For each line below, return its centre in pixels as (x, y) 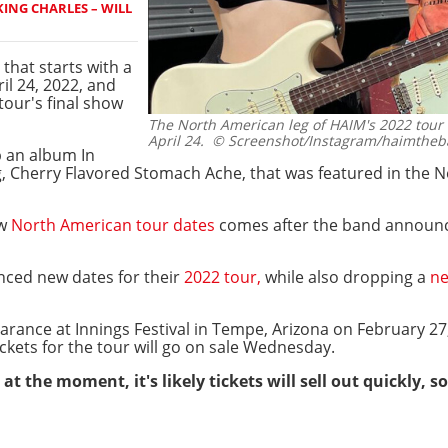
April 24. (176, 141)
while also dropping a (345, 276)
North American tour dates (113, 224)
